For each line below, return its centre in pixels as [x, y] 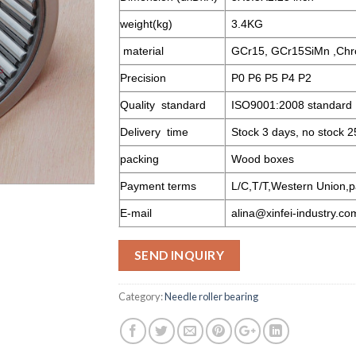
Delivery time [154, 132]
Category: [141, 296]
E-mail [136, 213]
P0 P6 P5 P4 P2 [272, 78]
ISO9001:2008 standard [292, 105]
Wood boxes [263, 159]
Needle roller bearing [211, 296]
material [142, 51]
